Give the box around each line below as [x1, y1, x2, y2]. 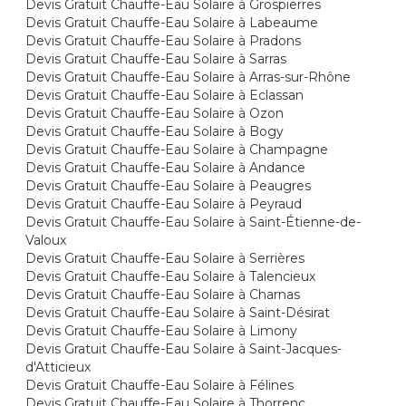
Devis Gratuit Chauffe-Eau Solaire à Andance [25, 159, 306, 176]
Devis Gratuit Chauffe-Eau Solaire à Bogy [25, 123, 285, 140]
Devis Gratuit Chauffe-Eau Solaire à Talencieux [25, 268, 316, 285]
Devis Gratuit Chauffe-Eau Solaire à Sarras [25, 51, 287, 67]
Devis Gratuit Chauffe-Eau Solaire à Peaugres [25, 178, 312, 194]
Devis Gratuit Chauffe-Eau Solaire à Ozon [25, 105, 285, 121]
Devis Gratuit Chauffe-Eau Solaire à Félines [25, 377, 295, 393]
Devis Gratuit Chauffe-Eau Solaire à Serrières [25, 250, 305, 266]
